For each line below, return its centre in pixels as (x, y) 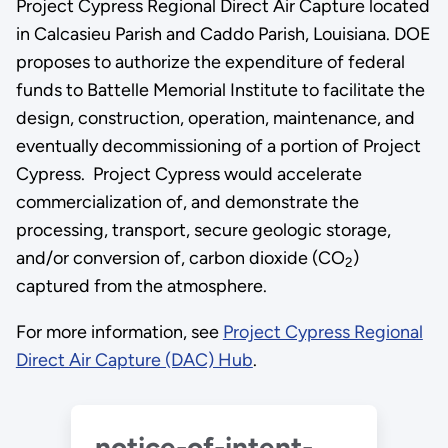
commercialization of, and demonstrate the (187, 201)
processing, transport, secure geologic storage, (203, 229)
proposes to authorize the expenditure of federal (210, 61)
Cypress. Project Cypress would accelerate (188, 173)
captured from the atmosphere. (141, 285)
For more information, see (119, 331)
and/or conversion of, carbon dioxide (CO (180, 257)
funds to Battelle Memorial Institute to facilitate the (220, 89)
